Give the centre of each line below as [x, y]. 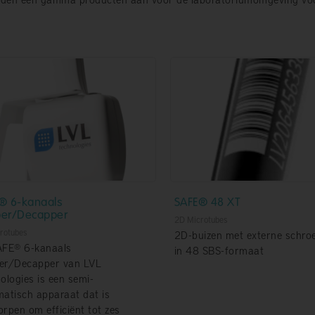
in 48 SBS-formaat [219, 251]
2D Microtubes [200, 220]
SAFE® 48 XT [207, 202]
